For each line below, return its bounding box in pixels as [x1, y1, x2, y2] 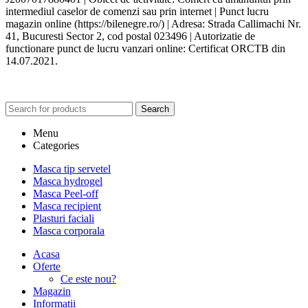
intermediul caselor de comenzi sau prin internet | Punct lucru [5, 5, 269, 17]
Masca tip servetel [33, 162, 111, 175]
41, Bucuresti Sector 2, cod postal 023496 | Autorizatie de [5, 30, 255, 42]
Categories [33, 139, 79, 151]
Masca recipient [33, 199, 101, 212]
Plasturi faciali [33, 212, 94, 224]
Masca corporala [33, 224, 104, 236]
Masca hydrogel [33, 175, 102, 187]
